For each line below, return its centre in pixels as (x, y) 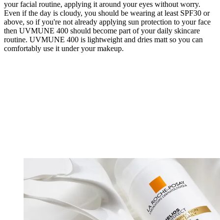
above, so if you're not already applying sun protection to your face (107, 22)
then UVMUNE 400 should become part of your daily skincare (102, 31)
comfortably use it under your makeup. (64, 49)
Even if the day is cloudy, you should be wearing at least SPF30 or (107, 13)
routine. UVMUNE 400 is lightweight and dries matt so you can (103, 40)
